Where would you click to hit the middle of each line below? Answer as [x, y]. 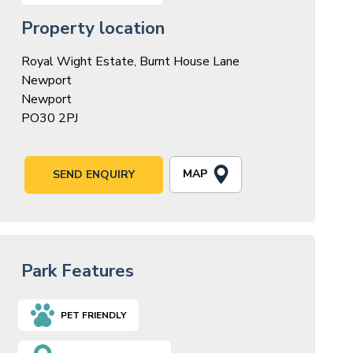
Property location [93, 28]
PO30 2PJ [49, 118]
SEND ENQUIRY [93, 174]
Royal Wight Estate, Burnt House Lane [130, 61]
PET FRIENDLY [93, 315]
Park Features [77, 271]
